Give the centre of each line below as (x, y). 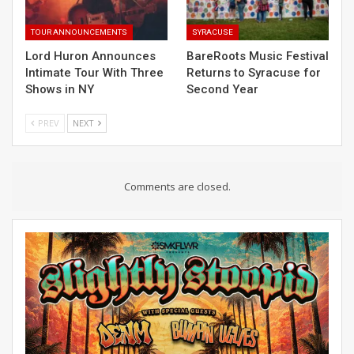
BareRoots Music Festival (258, 56)
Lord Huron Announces (90, 56)
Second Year (222, 90)
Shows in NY (60, 90)
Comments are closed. (177, 187)
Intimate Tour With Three (94, 73)
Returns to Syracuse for (254, 73)
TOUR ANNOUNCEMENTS (79, 32)
